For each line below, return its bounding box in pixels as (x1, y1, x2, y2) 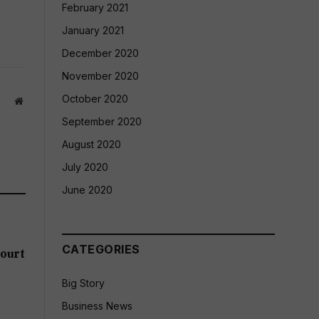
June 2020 (62, 184, 113, 196)
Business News (62, 300, 132, 312)
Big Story (62, 277, 105, 289)
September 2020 (62, 115, 142, 127)
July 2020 (62, 161, 108, 173)
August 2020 (62, 138, 121, 150)
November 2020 (62, 70, 139, 82)
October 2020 (62, 93, 128, 105)
